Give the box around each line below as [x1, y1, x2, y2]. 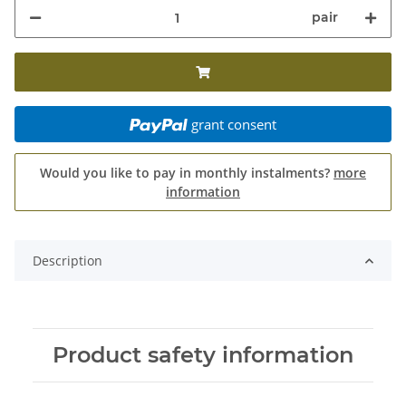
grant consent [190, 115, 276, 134]
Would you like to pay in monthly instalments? [40, 164, 333, 182]
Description [33, 252, 102, 270]
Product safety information [53, 342, 353, 369]
